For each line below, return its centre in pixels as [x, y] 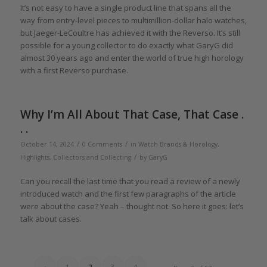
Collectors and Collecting [92, 157]
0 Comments [102, 144]
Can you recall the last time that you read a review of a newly [130, 181]
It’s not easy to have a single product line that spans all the [125, 7]
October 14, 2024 [47, 144]
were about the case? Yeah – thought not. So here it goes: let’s [132, 207]
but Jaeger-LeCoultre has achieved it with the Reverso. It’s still [130, 32]
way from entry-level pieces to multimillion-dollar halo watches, [133, 20]
